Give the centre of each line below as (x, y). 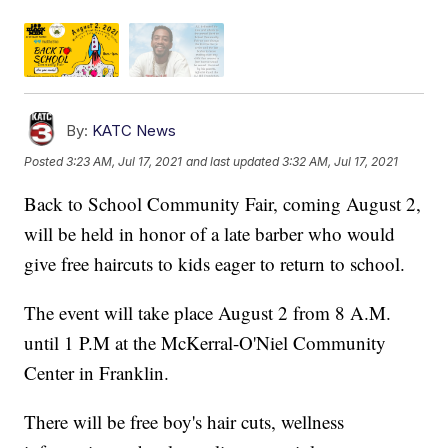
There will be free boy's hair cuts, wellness (184, 421)
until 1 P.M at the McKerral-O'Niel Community (205, 342)
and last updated (233, 162)
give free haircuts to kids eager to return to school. (215, 263)
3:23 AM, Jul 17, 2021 (124, 162)
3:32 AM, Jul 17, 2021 (340, 162)
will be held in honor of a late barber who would (210, 233)
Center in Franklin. (97, 372)
